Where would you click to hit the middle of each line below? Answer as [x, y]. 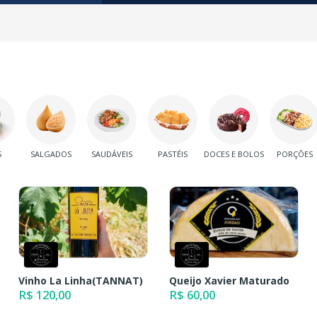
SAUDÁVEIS [112, 154]
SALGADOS [51, 154]
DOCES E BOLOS [234, 154]
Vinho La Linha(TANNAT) [80, 280]
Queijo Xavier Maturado [229, 280]
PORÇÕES [294, 154]
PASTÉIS [173, 154]
